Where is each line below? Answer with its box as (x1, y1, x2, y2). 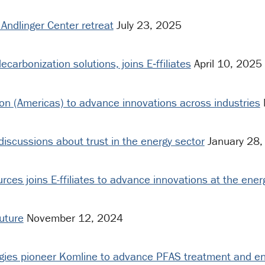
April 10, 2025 (190, 56, 262, 71)
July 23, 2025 (113, 18, 182, 33)
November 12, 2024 (23, 211, 123, 225)
